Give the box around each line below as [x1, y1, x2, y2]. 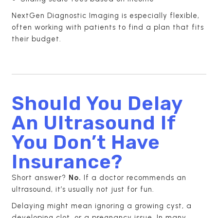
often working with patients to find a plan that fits [12, 22, 204, 32]
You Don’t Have [12, 130, 160, 154]
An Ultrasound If [12, 111, 176, 134]
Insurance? [12, 150, 123, 173]
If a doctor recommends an [81, 173, 186, 182]
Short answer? [12, 173, 69, 182]
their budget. [12, 34, 61, 43]
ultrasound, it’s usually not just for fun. [12, 184, 154, 194]
